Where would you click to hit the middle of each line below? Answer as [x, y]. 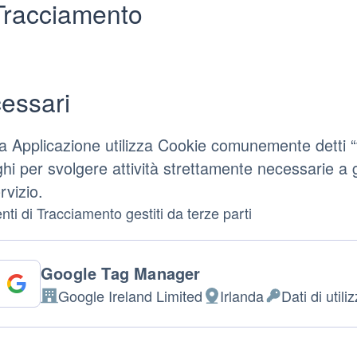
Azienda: [67, 305]
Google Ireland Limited [130, 295]
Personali [292, 326]
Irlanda [241, 295]
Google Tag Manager [120, 273]
